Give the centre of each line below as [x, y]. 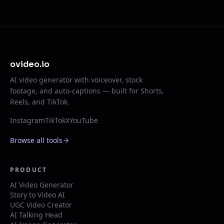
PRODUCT [29, 170]
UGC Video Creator [41, 205]
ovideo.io [30, 64]
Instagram [27, 120]
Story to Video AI [37, 195]
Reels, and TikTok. [40, 102]
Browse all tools [36, 140]
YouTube [84, 120]
